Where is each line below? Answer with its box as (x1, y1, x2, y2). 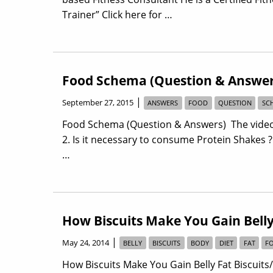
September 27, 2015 (62, 97, 133, 108)
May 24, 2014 (62, 237, 109, 249)
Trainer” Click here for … (62, 8, 172, 22)
